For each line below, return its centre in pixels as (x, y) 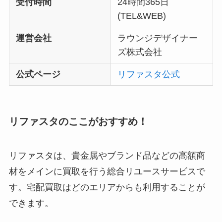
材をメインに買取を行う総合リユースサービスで (107, 172)
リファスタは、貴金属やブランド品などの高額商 (107, 156)
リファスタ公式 (149, 74)
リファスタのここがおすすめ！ (78, 121)
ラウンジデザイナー (158, 38)
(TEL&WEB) (142, 16)
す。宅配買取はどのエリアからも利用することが (107, 188)
